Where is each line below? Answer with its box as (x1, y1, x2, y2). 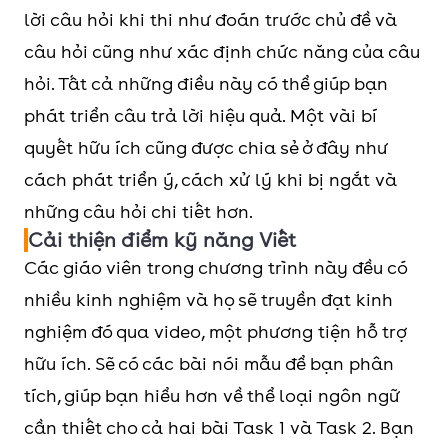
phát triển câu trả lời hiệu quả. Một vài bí (24, 105, 377, 126)
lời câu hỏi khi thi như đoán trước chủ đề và (24, 9, 397, 30)
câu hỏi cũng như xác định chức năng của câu (24, 41, 420, 62)
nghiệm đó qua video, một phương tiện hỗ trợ (24, 321, 406, 342)
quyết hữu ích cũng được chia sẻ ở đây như (24, 137, 388, 158)
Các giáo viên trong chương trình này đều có (24, 257, 407, 278)
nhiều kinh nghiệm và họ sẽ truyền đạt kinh (24, 289, 393, 310)
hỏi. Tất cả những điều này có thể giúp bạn (24, 73, 388, 94)
